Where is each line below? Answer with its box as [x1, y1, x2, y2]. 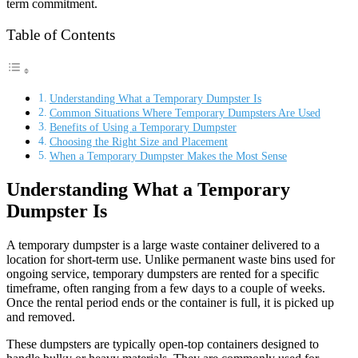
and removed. [6, 310, 75, 324]
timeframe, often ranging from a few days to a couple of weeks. [6, 281, 325, 295]
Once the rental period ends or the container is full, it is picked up [6, 296, 334, 309]
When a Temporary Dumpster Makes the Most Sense [49, 149, 287, 163]
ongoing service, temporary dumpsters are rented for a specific [6, 267, 319, 280]
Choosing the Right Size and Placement [49, 135, 228, 149]
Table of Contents [6, 26, 115, 43]
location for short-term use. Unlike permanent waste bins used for [6, 253, 335, 266]
